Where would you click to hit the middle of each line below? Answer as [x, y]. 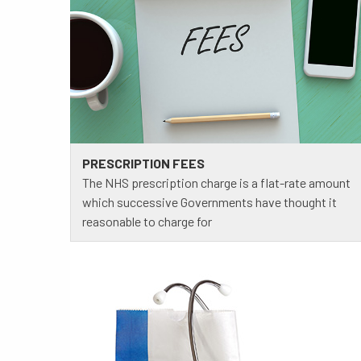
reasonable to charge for [147, 222]
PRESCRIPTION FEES [143, 164]
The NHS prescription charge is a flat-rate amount [216, 183]
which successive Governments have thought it [210, 202]
